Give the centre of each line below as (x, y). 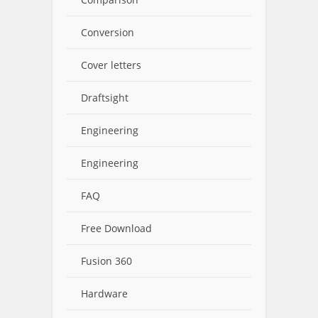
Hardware (104, 294)
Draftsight (105, 98)
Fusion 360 (106, 261)
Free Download (116, 228)
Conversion (108, 32)
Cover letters (111, 65)
